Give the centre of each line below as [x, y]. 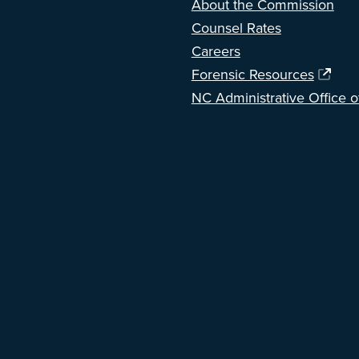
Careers [216, 52]
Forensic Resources [252, 75]
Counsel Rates [236, 28]
